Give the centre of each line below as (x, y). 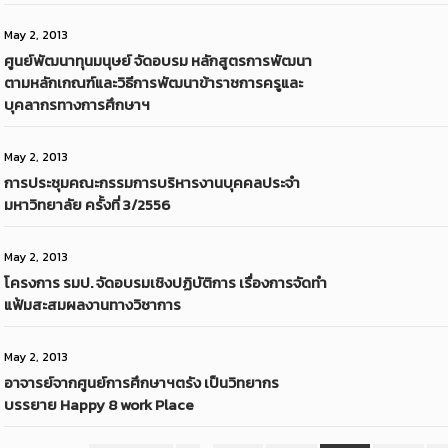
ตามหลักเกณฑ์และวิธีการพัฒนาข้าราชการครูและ (154, 82)
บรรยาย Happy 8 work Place (99, 404)
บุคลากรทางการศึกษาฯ (77, 104)
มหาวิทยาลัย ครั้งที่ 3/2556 (87, 204)
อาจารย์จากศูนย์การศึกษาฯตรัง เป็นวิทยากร (142, 382)
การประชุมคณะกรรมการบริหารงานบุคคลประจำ (152, 182)
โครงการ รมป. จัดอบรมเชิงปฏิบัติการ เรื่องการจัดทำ (166, 282)
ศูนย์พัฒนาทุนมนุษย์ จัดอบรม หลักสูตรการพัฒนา (158, 60)
